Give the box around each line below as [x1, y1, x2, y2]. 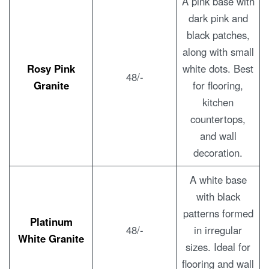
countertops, [190, 111, 246, 126]
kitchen [202, 94, 234, 109]
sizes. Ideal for [186, 239, 250, 254]
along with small [182, 44, 254, 59]
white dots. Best [183, 61, 253, 76]
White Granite [18, 231, 84, 246]
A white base [189, 172, 247, 187]
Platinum [29, 214, 73, 229]
